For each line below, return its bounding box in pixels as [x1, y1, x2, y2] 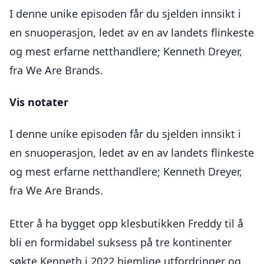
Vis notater [9, 95, 68, 109]
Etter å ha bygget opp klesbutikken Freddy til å [9, 216, 243, 230]
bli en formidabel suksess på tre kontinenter [9, 235, 232, 249]
